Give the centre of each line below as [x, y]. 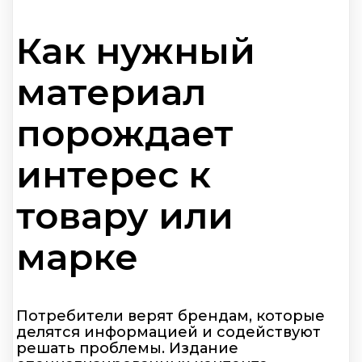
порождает [125, 133]
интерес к [114, 175]
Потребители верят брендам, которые [170, 316]
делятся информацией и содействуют [168, 332]
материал [111, 92]
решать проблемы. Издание [127, 348]
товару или [125, 216]
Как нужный [136, 51]
